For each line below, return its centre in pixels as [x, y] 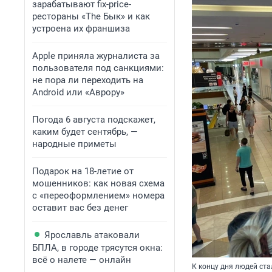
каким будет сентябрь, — [85, 132]
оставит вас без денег [80, 208]
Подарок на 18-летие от [83, 171]
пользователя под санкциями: [98, 68]
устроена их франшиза [81, 29]
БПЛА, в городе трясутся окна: [97, 248]
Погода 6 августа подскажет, [94, 120]
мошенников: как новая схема [98, 183]
